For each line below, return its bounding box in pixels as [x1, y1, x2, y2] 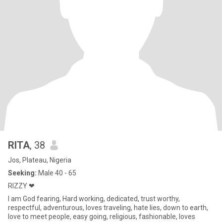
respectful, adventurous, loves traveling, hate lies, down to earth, [8, 204, 208, 212]
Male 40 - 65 [37, 169, 76, 177]
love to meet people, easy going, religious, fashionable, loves [8, 213, 195, 221]
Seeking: [8, 169, 37, 177]
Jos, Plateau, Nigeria [8, 156, 71, 164]
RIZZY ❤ [8, 182, 35, 190]
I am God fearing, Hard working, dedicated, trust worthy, [8, 195, 180, 203]
